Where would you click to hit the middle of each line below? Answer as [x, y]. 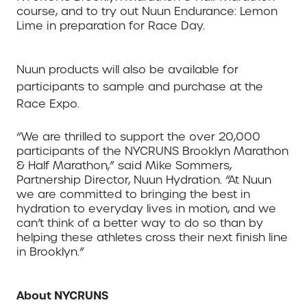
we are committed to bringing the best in [133, 195]
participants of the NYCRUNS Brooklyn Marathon [152, 151]
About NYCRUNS [62, 296]
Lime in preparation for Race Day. [111, 26]
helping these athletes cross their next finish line [152, 238]
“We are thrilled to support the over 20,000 [138, 137]
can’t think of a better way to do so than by [140, 223]
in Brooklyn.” [50, 252]
